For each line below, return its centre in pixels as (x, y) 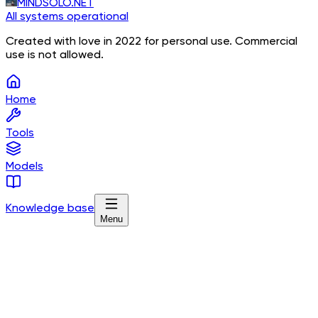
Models (24, 166)
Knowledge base (50, 208)
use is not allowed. (55, 55)
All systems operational (67, 17)
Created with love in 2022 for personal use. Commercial (152, 42)
